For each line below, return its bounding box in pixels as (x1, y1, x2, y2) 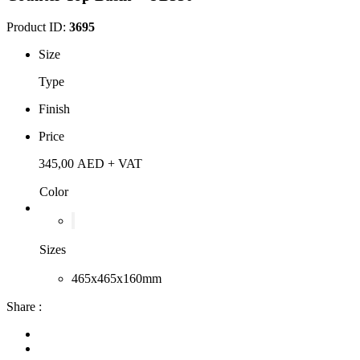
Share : (6, 299, 42, 313)
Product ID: (6, 19, 69, 34)
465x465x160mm (72, 271, 162, 285)
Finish (39, 101, 70, 116)
